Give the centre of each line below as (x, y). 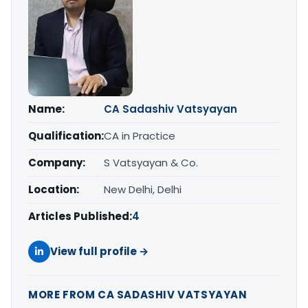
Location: (54, 189)
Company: (57, 162)
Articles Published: (80, 216)
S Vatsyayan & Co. (151, 162)
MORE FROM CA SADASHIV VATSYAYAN (138, 294)
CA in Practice (140, 135)
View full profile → (99, 251)
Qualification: (66, 135)
